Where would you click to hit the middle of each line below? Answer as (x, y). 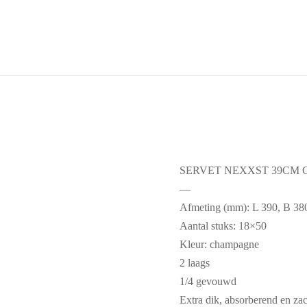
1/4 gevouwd (208, 282)
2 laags (195, 263)
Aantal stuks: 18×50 (223, 226)
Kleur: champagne (219, 245)
